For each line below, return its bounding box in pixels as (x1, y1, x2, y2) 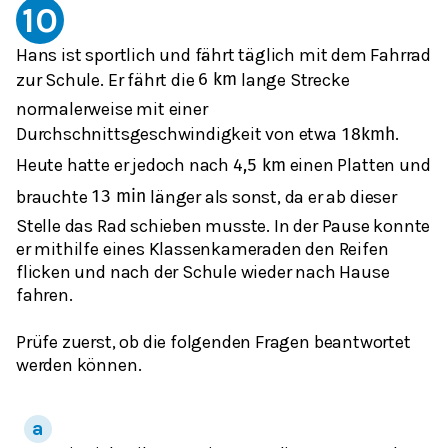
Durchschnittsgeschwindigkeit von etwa (16, 122, 341, 145)
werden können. (16, 353, 142, 376)
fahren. (16, 283, 73, 306)
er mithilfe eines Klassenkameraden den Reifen (16, 237, 389, 260)
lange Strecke (237, 68, 350, 91)
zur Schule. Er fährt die (16, 68, 199, 91)
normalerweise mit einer (16, 98, 208, 121)
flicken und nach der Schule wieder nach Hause (16, 260, 390, 283)
